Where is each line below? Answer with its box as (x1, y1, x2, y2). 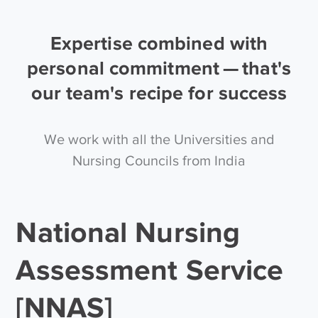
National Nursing (16, 215, 241, 248)
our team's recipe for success (31, 82, 287, 104)
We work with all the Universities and (43, 131, 275, 147)
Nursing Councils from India (72, 152, 246, 168)
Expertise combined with (50, 32, 268, 54)
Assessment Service (16, 253, 284, 286)
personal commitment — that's (27, 57, 291, 79)
